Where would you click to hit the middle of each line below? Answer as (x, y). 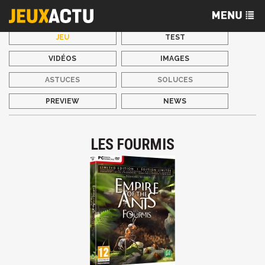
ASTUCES (63, 80)
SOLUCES (175, 80)
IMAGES (175, 59)
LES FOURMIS (132, 144)
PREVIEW (63, 101)
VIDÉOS (63, 59)
